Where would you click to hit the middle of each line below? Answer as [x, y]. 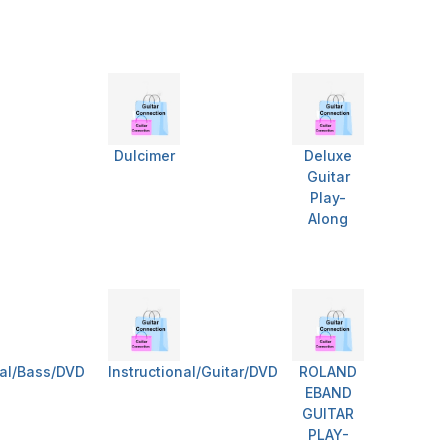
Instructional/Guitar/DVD [193, 372]
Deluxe [328, 156]
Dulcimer [144, 156]
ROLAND [328, 372]
